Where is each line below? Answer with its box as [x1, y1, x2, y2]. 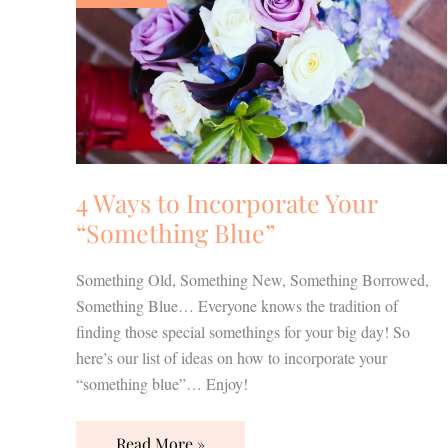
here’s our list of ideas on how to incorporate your [76, 347, 387, 369]
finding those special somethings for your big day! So [76, 321, 410, 343]
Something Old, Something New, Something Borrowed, [76, 269, 429, 291]
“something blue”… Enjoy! [76, 373, 248, 395]
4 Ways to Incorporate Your [76, 186, 377, 220]
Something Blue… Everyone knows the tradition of [76, 295, 398, 317]
